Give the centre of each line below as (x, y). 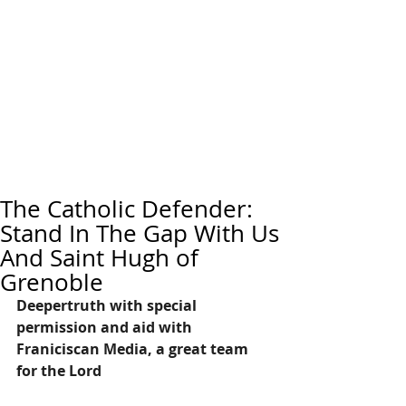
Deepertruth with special (108, 305)
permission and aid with (106, 327)
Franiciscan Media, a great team (134, 349)
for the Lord (59, 371)
